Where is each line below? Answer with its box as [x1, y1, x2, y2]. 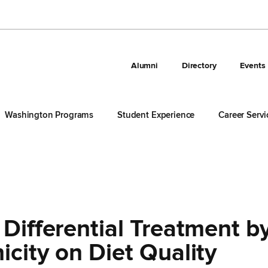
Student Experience [117, 109, 195, 121]
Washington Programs [5, 109, 94, 121]
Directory [181, 60, 217, 71]
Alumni [130, 60, 158, 71]
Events [240, 60, 266, 71]
